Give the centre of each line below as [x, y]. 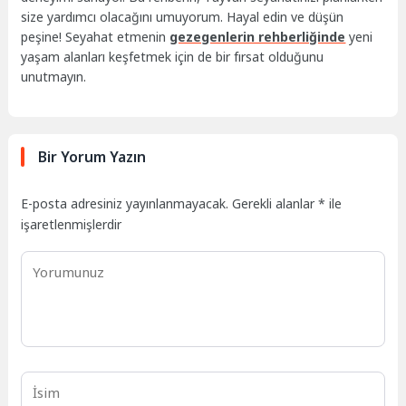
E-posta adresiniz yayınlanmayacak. [125, 203]
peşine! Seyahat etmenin [96, 37]
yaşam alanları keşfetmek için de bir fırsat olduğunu [173, 57]
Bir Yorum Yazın [92, 156]
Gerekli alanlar [275, 203]
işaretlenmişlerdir [72, 224]
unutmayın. [54, 77]
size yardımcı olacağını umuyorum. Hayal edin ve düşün [183, 17]
